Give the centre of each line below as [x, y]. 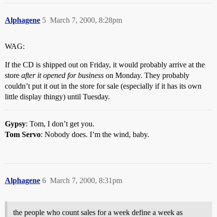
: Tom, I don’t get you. [60, 124]
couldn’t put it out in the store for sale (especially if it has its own [103, 86]
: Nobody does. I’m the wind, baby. [95, 134]
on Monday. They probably [147, 75]
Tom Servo [23, 134]
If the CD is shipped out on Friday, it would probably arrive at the [105, 65]
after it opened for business [62, 75]
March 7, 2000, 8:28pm [86, 20]
